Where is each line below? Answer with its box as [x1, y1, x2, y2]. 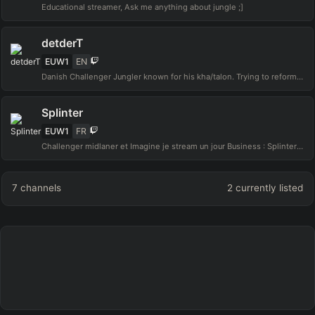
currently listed [232, 182, 303, 194]
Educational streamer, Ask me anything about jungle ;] [41, 2, 243, 13]
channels [20, 182, 62, 194]
